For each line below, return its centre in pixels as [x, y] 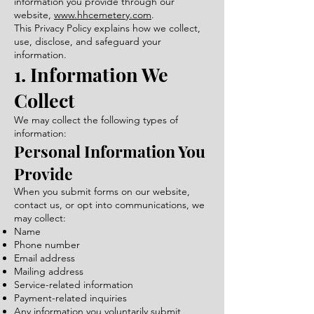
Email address [45, 258]
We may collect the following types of [96, 120]
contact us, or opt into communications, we [109, 205]
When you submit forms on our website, [102, 191]
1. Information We [91, 74]
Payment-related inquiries [70, 298]
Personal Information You [110, 151]
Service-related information [74, 285]
